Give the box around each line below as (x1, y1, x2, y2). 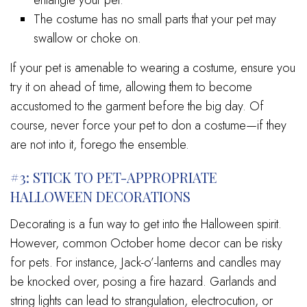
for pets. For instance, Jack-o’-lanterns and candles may (10, 253, 281, 271)
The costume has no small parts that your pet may (34, 10, 277, 28)
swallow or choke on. (34, 29, 142, 47)
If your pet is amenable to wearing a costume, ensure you (10, 58, 295, 77)
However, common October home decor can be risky (10, 234, 282, 252)
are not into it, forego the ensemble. (10, 135, 189, 153)
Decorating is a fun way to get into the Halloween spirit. (10, 214, 282, 233)
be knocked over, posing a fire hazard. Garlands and (10, 272, 276, 291)
